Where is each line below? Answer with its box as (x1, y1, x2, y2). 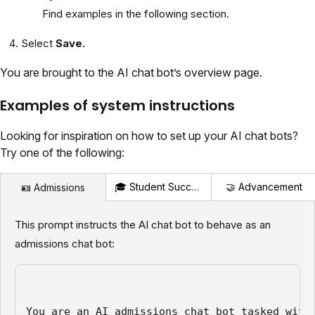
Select (21, 37, 56, 51)
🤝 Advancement (225, 181, 302, 193)
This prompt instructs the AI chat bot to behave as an (15, 218, 271, 232)
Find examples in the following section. (42, 7, 229, 21)
